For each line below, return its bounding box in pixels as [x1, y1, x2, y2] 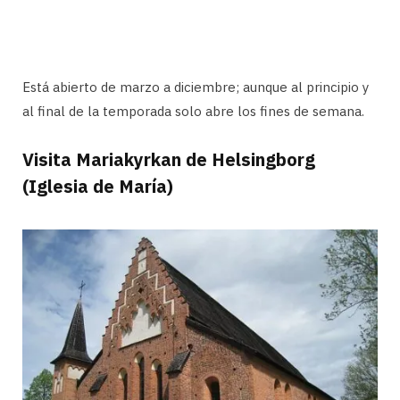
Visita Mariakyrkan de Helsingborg [22, 147, 315, 172]
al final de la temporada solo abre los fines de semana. [22, 103, 364, 121]
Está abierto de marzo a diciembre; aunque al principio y [22, 79, 369, 96]
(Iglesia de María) [22, 174, 173, 199]
